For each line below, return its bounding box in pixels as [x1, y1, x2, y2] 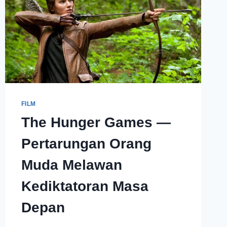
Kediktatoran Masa [21, 178, 148, 194]
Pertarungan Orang [21, 135, 152, 152]
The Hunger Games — [21, 114, 171, 130]
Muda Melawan [21, 157, 122, 173]
